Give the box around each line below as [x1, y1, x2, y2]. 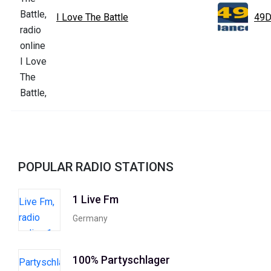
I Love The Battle [56, 11, 128, 23]
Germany [73, 214, 108, 224]
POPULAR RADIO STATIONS [18, 159, 174, 174]
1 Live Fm [73, 193, 119, 206]
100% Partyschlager [73, 253, 170, 267]
